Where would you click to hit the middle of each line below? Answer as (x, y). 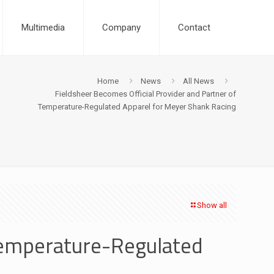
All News (198, 81)
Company (121, 28)
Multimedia (43, 28)
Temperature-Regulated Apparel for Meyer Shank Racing (137, 107)
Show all (212, 205)
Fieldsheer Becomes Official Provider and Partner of (146, 94)
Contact (194, 28)
